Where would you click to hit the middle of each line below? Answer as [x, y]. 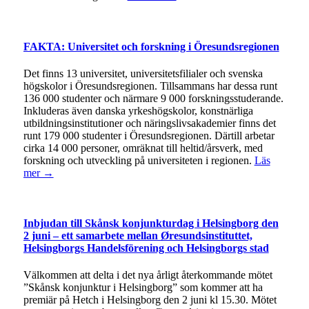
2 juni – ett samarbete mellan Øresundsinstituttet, [138, 236]
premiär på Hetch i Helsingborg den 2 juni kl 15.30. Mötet [150, 300]
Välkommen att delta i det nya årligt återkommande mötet [148, 275]
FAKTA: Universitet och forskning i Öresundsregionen [151, 46]
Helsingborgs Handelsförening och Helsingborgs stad [146, 248]
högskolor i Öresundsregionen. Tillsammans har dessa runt [150, 86]
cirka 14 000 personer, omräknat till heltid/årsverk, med [143, 148]
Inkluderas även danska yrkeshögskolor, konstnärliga [138, 110]
